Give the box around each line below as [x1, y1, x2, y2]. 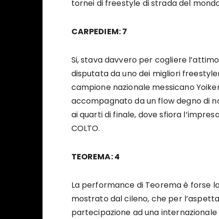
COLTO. [71, 123, 100, 134]
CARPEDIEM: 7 [71, 26, 128, 38]
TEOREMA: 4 [71, 151, 120, 163]
